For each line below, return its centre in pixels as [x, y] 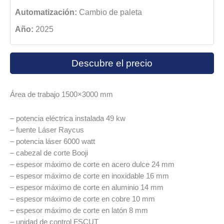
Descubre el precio [112, 63]
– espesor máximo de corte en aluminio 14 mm [87, 188]
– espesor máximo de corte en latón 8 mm [79, 211]
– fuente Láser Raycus [47, 130]
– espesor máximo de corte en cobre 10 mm [82, 199]
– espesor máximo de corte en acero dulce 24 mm [92, 165]
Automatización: [46, 12]
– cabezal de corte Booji [49, 153]
